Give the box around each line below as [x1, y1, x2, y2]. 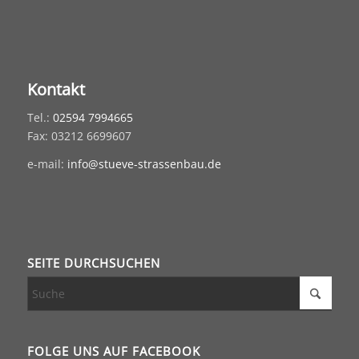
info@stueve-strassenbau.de [67, 156, 221, 172]
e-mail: [26, 156, 67, 172]
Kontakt [26, 79, 85, 101]
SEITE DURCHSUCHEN [26, 255, 160, 272]
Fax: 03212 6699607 [26, 128, 131, 144]
